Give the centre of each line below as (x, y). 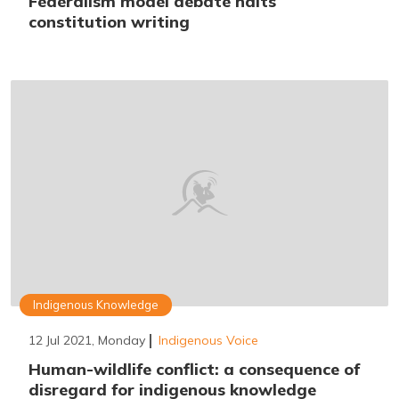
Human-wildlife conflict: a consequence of (194, 370)
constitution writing (109, 22)
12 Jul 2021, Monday (87, 341)
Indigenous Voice (208, 341)
